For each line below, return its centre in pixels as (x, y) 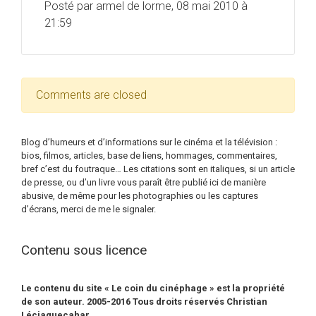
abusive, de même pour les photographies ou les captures (140, 196)
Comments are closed (91, 95)
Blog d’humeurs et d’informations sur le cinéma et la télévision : (149, 142)
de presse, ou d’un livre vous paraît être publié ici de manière (144, 183)
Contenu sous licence (84, 250)
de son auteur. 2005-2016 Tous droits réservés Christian (144, 301)
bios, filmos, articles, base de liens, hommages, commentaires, (149, 156)
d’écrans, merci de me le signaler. (89, 209)
